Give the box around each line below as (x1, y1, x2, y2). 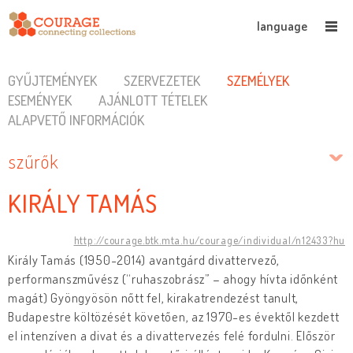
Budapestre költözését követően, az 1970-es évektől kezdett (8, 308, 340, 325)
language (257, 18, 307, 34)
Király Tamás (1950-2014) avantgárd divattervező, (8, 251, 280, 268)
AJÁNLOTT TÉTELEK (98, 91, 207, 109)
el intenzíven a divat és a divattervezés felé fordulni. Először (8, 327, 336, 344)
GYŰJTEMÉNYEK (8, 72, 97, 89)
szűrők (8, 150, 59, 173)
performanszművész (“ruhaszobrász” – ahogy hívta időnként (8, 270, 338, 287)
